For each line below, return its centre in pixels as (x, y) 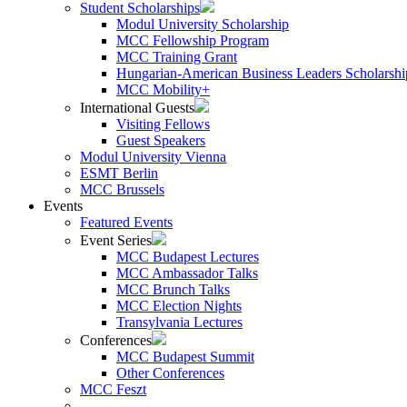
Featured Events (126, 222)
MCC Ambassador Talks (187, 273)
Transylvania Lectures (179, 322)
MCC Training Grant (177, 57)
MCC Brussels (122, 189)
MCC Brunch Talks (173, 289)
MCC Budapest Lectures (188, 257)
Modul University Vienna (153, 157)
